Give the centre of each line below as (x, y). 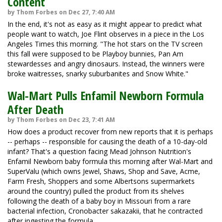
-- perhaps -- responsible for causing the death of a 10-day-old (107, 141)
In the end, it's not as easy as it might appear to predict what (105, 24)
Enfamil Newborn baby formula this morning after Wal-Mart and (110, 161)
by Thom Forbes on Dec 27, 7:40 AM (61, 12)
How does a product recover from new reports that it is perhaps (110, 132)
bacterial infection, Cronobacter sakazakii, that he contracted (105, 211)
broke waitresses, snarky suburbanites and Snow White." (98, 74)
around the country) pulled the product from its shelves (96, 191)
